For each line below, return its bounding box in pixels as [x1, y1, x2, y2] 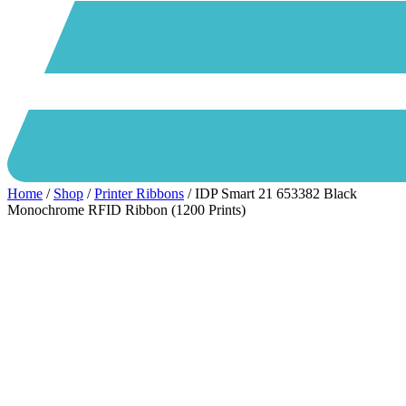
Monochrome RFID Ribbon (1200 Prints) [7, 201, 246, 217]
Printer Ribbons [94, 185, 184, 201]
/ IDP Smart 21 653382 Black [184, 185, 357, 201]
